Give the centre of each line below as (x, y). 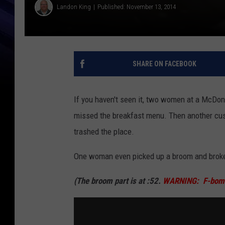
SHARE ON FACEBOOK (164, 64)
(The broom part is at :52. (118, 181)
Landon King (74, 7)
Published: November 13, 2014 (137, 7)
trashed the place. (104, 131)
